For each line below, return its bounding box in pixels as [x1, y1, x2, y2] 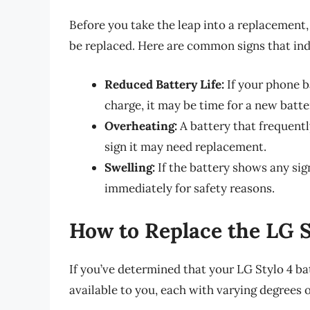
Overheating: [104, 118, 177, 134]
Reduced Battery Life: [104, 76, 224, 92]
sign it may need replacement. [104, 138, 266, 154]
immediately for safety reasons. [104, 180, 275, 196]
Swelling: [104, 159, 155, 175]
